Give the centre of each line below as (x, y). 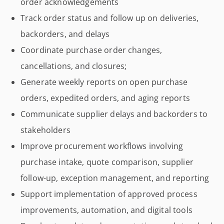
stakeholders (45, 130)
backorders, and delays (65, 34)
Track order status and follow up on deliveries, (110, 18)
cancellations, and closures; (74, 66)
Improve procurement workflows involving (102, 146)
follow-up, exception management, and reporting (115, 178)
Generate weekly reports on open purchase (104, 82)
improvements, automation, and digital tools (106, 210)
